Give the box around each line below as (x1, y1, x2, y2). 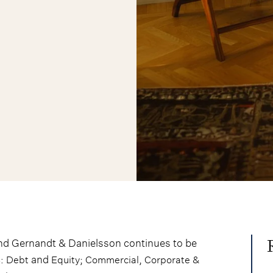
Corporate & (144, 253, 199, 266)
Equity (51, 253, 80, 266)
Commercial (85, 253, 139, 266)
